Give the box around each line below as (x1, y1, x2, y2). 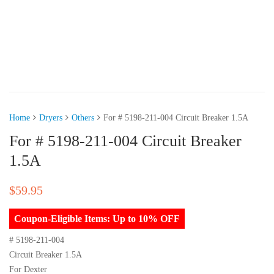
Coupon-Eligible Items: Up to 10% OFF (14, 213, 180, 224)
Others (72, 113, 94, 122)
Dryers (39, 113, 62, 122)
